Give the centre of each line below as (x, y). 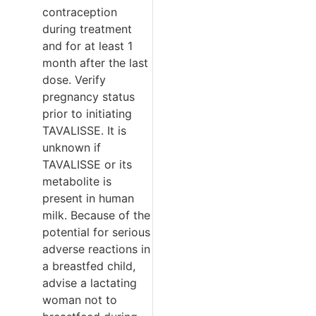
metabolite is (77, 181)
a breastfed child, (89, 266)
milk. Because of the (96, 215)
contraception (80, 12)
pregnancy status (89, 96)
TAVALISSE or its (87, 164)
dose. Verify (74, 79)
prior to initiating (87, 113)
